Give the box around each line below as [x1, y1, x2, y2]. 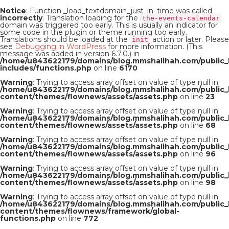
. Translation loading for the [42, 13, 140, 22]
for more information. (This [106, 42, 202, 51]
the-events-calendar [142, 14, 220, 22]
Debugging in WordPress [15, 42, 106, 51]
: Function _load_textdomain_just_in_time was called [26, 6, 212, 15]
